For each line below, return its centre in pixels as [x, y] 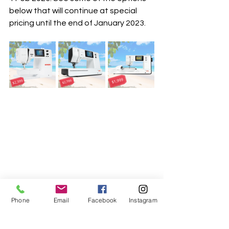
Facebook [102, 200]
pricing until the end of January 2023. [78, 23]
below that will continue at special [74, 11]
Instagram [143, 200]
